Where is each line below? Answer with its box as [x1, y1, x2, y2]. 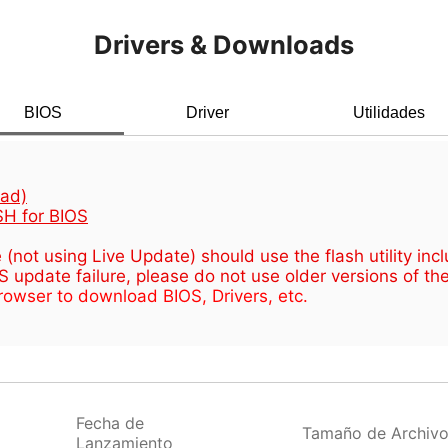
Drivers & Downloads [94, 29, 354, 60]
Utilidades [352, 104, 425, 121]
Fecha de [76, 413, 145, 433]
